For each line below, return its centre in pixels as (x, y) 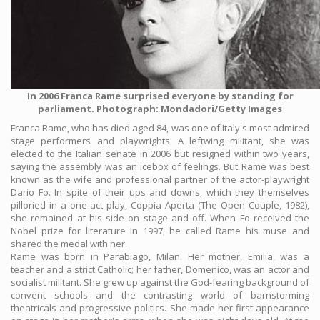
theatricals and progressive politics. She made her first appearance (160, 308)
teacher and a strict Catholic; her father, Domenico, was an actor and (160, 270)
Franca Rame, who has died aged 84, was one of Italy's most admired (160, 128)
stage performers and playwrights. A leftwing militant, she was (160, 141)
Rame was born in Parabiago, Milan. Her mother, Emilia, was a (160, 257)
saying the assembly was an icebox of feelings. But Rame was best (160, 167)
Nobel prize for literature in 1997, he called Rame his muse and (160, 231)
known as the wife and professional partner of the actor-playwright (160, 180)
